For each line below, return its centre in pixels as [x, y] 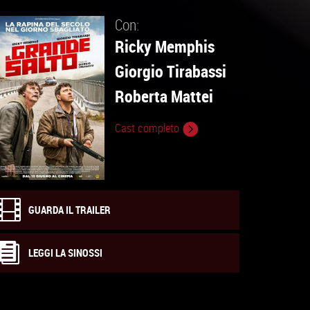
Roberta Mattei [164, 96]
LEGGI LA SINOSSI [65, 252]
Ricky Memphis [165, 46]
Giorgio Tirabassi [171, 71]
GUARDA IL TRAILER [70, 209]
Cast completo [148, 128]
